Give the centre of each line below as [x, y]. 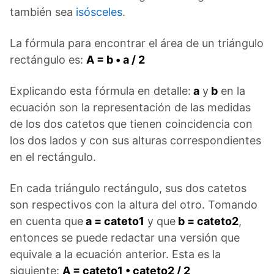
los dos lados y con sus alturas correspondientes [135, 140]
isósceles [99, 12]
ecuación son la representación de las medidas [130, 107]
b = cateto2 [207, 221]
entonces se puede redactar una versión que [125, 237]
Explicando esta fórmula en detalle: [100, 91]
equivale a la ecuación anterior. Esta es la [115, 254]
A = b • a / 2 [116, 59]
